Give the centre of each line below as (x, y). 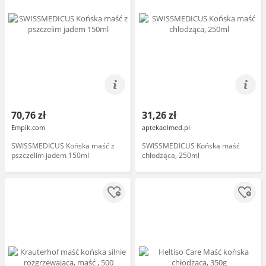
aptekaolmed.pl (166, 127)
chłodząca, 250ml (171, 155)
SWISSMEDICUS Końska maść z (63, 146)
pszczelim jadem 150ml (50, 155)
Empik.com (28, 127)
